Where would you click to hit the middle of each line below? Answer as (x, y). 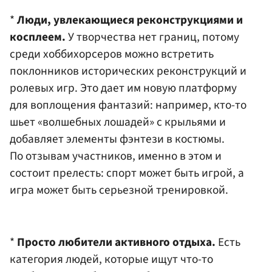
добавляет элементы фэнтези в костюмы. (117, 139)
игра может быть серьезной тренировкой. (119, 190)
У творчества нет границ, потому (152, 37)
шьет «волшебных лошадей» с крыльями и (118, 122)
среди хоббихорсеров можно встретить (112, 54)
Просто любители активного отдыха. (116, 242)
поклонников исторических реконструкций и (128, 71)
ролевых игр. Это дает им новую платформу (123, 88)
